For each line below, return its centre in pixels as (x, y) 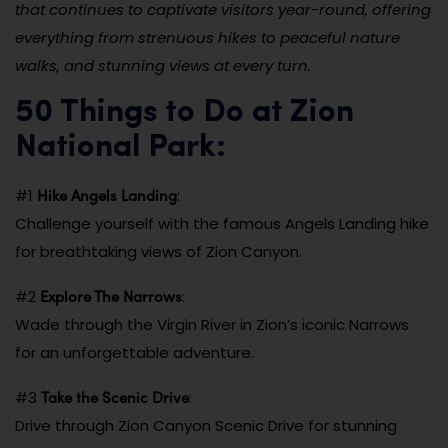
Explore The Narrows (111, 295)
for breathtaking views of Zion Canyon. (158, 251)
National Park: (120, 147)
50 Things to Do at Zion (184, 112)
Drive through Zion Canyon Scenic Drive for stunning (206, 425)
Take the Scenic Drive (115, 396)
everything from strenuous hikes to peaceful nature (207, 37)
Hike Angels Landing (107, 194)
